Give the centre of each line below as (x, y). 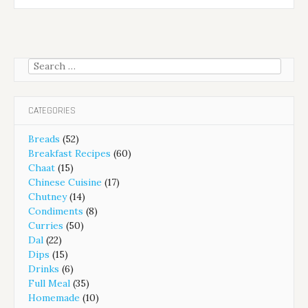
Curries (46, 225)
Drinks (44, 268)
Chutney (47, 196)
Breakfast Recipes (69, 153)
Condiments (56, 211)
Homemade (54, 297)
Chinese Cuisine (65, 182)
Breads (44, 139)
